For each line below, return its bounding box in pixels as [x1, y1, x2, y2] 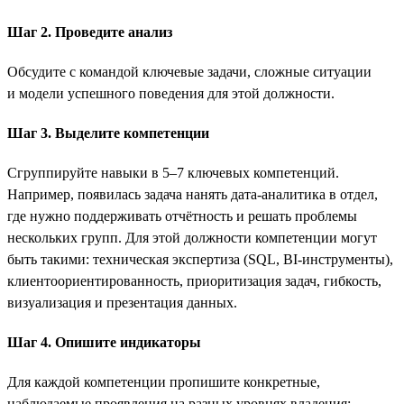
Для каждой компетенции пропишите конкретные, [7, 373, 320, 390]
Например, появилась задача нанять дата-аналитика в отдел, [7, 186, 378, 202]
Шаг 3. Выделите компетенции [7, 124, 209, 141]
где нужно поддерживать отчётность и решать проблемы [7, 207, 357, 224]
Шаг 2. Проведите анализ [7, 23, 172, 40]
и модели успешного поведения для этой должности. [7, 85, 335, 101]
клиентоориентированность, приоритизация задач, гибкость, [7, 272, 381, 289]
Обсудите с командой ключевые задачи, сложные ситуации [7, 63, 372, 79]
